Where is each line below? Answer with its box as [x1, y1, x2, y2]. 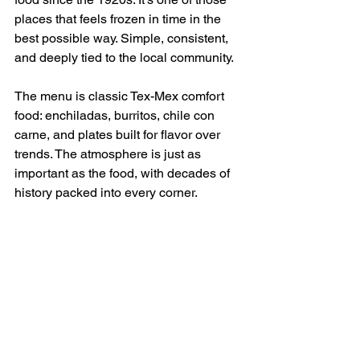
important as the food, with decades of [14, 165, 233, 181]
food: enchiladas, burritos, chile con [14, 107, 218, 123]
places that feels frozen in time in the [14, 10, 224, 27]
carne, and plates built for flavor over [14, 126, 223, 142]
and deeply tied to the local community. [14, 49, 234, 65]
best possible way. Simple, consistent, [14, 30, 231, 46]
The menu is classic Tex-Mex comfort [14, 88, 227, 104]
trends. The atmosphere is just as [14, 145, 204, 162]
